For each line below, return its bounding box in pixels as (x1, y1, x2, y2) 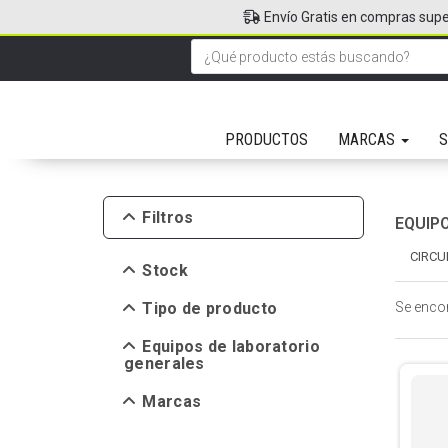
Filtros (142, 208, 194, 227)
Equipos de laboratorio (142, 337, 320, 356)
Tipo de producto (142, 299, 278, 318)
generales (124, 354, 205, 373)
